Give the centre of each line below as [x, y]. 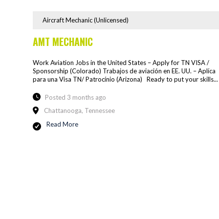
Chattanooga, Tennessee [79, 111]
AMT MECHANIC [63, 41]
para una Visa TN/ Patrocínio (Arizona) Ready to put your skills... [125, 79]
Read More [62, 124]
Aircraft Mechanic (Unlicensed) [86, 20]
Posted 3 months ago [76, 97]
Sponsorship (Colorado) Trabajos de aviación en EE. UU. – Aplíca [124, 71]
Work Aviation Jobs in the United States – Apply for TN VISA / [121, 62]
